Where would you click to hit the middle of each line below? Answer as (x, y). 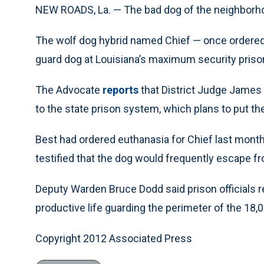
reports (121, 90)
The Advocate (69, 90)
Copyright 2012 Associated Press (114, 238)
